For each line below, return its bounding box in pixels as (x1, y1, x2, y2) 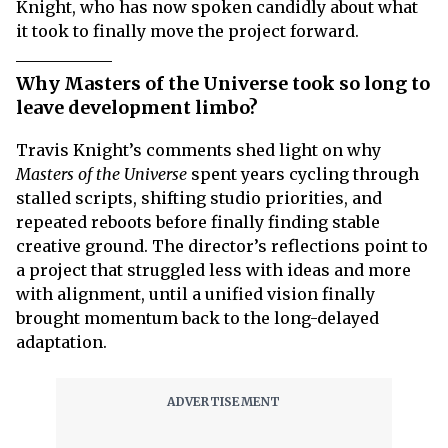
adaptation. (16, 332, 107, 352)
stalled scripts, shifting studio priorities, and (16, 188, 382, 208)
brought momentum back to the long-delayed (16, 308, 379, 328)
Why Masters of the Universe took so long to (16, 72, 430, 95)
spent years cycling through (191, 164, 419, 184)
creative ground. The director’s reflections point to (16, 236, 428, 256)
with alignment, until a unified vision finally (16, 284, 375, 304)
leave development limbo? (16, 96, 258, 119)
